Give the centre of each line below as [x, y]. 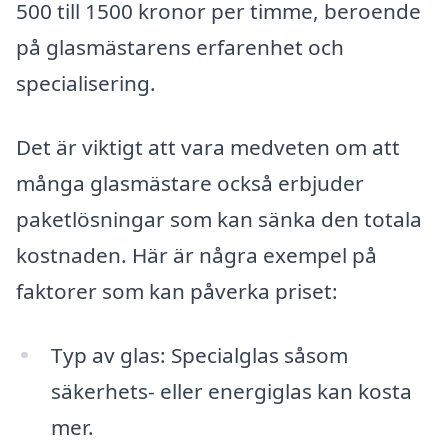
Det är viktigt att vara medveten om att [208, 146]
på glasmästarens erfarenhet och [180, 47]
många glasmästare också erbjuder [190, 182]
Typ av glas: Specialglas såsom [199, 354]
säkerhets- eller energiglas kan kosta [231, 390]
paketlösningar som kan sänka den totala [219, 218]
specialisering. [86, 83]
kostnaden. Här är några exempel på [196, 254]
